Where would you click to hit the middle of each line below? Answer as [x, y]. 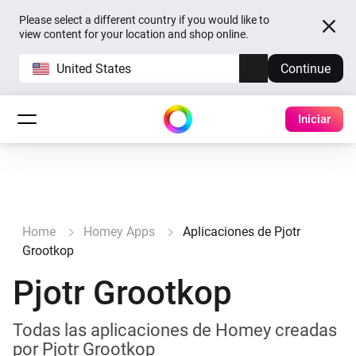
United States [94, 68]
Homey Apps [119, 232]
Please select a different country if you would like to [144, 20]
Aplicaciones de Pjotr [242, 232]
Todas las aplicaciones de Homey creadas [175, 330]
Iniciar [314, 119]
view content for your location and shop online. [134, 34]
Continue [306, 68]
